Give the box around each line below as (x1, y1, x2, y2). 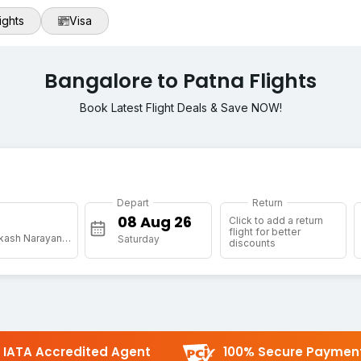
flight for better (228, 226, 301, 239)
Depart (117, 197, 150, 210)
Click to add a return (228, 214, 323, 227)
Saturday (118, 233, 160, 246)
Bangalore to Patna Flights (44, 67, 317, 96)
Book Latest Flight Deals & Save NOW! (79, 101, 282, 115)
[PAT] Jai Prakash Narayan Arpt (61, 232, 71, 245)
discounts (228, 237, 276, 250)
